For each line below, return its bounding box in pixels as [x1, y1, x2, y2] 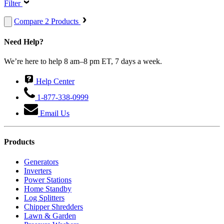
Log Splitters [24, 193, 64, 202]
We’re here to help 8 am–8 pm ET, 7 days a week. [4, 57, 162, 66]
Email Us [38, 109, 69, 118]
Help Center [34, 77, 74, 86]
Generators [24, 157, 58, 166]
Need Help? [4, 37, 43, 46]
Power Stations [24, 175, 71, 184]
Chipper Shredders [24, 202, 83, 211]
